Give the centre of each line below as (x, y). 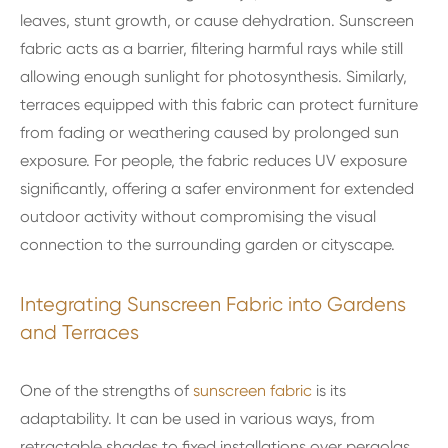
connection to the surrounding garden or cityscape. (207, 244)
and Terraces (79, 332)
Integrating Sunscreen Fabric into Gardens (213, 304)
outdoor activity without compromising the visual (198, 216)
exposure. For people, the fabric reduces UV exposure (213, 160)
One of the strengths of (106, 390)
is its (329, 390)
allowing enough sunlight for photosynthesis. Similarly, (213, 76)
